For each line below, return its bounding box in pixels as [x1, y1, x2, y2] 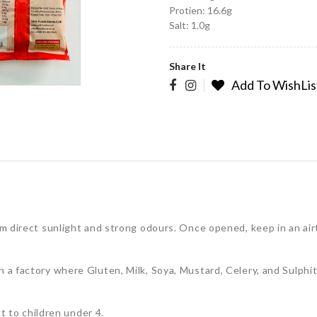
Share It [169, 60, 206, 72]
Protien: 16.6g [169, 4, 232, 16]
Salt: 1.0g [169, 19, 210, 31]
